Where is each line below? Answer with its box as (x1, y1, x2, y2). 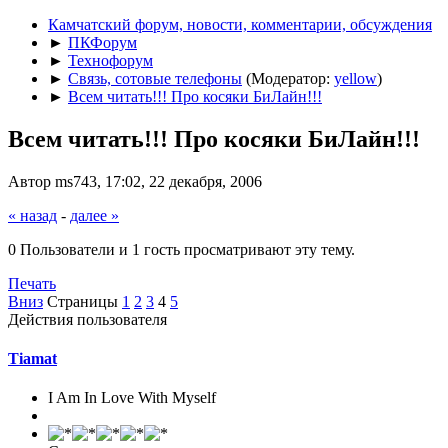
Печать (8, 274, 56, 292)
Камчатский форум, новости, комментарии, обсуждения (48, 15, 432, 33)
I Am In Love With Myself (48, 389, 216, 407)
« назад (8, 206, 57, 224)
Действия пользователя (8, 310, 167, 328)
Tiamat (8, 349, 57, 367)
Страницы (47, 292, 118, 310)
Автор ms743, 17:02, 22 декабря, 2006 (8, 172, 262, 190)
